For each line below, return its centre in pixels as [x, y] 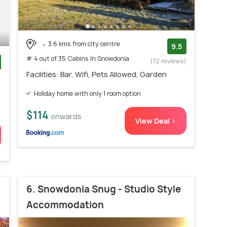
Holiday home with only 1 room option [87, 93]
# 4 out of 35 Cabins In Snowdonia [78, 59]
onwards [66, 116]
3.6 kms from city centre [84, 44]
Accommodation [65, 205]
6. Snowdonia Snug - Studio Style [104, 190]
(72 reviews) [168, 61]
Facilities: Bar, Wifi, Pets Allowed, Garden [97, 74]
